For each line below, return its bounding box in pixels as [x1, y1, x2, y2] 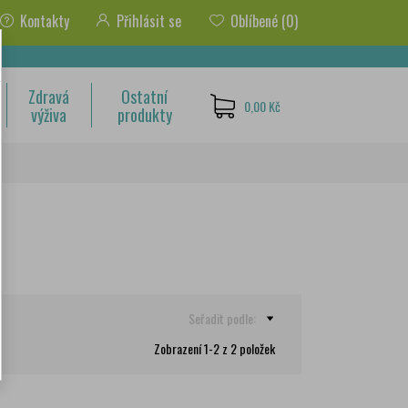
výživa [31, 103, 67, 127]
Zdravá [28, 85, 70, 108]
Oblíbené [230, 10, 278, 32]
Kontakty [20, 10, 69, 32]
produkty [117, 103, 172, 127]
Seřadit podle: [189, 309, 256, 328]
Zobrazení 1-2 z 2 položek [154, 339, 275, 358]
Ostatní [121, 85, 168, 108]
